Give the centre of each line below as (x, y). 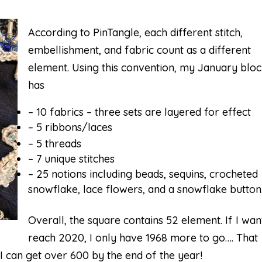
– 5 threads (55, 144)
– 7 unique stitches (72, 159)
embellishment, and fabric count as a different (140, 50)
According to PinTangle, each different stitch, (136, 32)
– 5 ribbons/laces (70, 127)
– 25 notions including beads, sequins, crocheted (143, 174)
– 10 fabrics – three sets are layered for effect (140, 112)
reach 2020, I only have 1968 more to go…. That (143, 238)
